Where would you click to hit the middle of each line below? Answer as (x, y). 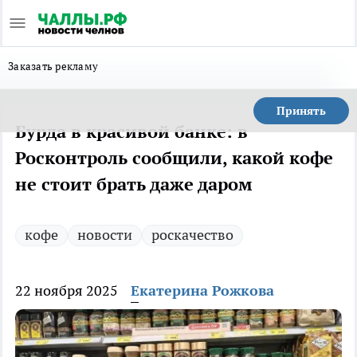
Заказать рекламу (53, 66)
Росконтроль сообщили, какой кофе (174, 158)
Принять (301, 111)
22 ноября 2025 (67, 290)
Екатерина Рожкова (202, 290)
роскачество (192, 235)
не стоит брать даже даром (134, 184)
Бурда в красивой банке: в (131, 131)
